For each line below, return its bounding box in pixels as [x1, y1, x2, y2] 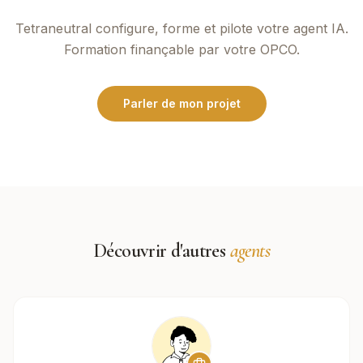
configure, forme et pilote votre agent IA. [91, 20, 348, 36]
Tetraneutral [15, 20, 92, 36]
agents [229, 239, 270, 263]
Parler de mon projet [122, 96, 241, 110]
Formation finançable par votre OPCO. [63, 41, 300, 58]
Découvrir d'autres [92, 239, 230, 263]
